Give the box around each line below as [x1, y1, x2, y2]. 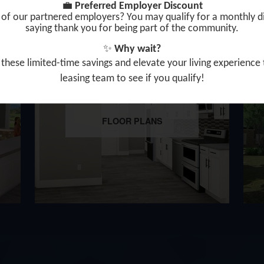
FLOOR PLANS [101, 115, 163, 127]
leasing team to [60, 72, 128, 84]
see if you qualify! [128, 72, 204, 84]
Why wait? [114, 43, 161, 55]
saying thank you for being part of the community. [25, 22, 239, 34]
